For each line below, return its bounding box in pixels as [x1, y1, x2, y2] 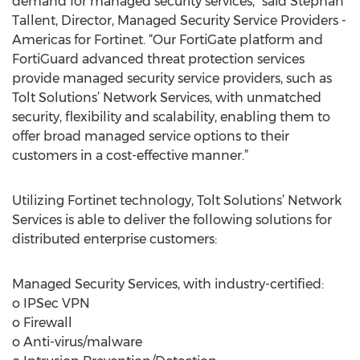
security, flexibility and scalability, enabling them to [12, 109, 330, 125]
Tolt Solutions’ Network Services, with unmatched [12, 90, 321, 105]
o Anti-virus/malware [12, 334, 142, 350]
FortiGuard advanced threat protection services [12, 51, 305, 67]
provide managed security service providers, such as [12, 71, 332, 86]
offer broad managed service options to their [12, 129, 289, 144]
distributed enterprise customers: [12, 231, 217, 247]
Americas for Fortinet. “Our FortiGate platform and [12, 32, 323, 47]
